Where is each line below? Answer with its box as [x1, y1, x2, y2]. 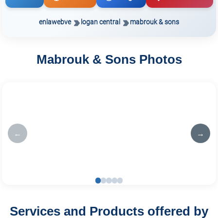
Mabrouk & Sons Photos [36, 53, 182, 67]
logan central [81, 18, 120, 26]
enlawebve [39, 18, 71, 26]
